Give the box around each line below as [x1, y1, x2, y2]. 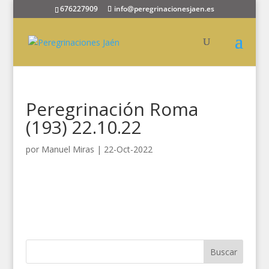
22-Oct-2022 [103, 144, 153, 155]
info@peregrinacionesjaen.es [113, 4, 214, 14]
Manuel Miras [41, 144, 94, 155]
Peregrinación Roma [25, 97, 198, 121]
